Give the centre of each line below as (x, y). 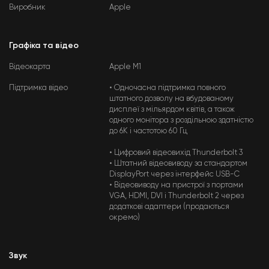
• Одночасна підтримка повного (168, 88)
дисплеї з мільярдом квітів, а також (172, 110)
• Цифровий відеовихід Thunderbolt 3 (177, 153)
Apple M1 (125, 67)
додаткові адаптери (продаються (170, 207)
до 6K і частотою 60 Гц (149, 131)
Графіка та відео (44, 46)
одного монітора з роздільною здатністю (182, 120)
